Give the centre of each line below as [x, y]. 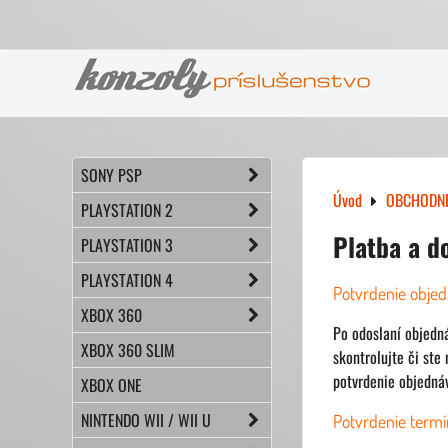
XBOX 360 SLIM [128, 350]
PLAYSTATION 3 [127, 245]
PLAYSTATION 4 [127, 280]
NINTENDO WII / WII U [146, 420]
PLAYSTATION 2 [127, 210]
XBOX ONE [111, 385]
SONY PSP [111, 175]
